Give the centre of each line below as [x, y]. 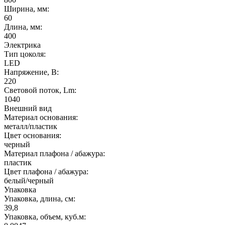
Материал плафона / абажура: [54, 153]
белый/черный [29, 180]
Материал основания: [41, 117]
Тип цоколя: [25, 54]
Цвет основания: [33, 135]
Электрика [22, 45]
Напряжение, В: [31, 72]
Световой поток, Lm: [40, 90]
